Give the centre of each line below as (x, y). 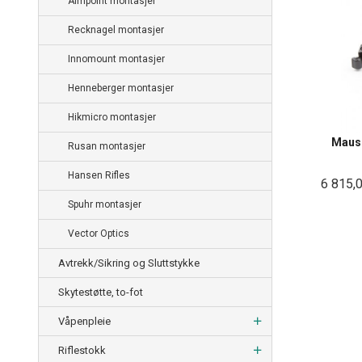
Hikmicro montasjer (112, 118)
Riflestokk (82, 351)
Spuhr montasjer (105, 205)
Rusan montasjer (107, 147)
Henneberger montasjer (121, 88)
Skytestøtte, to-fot (101, 293)
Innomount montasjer (116, 59)
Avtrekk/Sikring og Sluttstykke (129, 263)
